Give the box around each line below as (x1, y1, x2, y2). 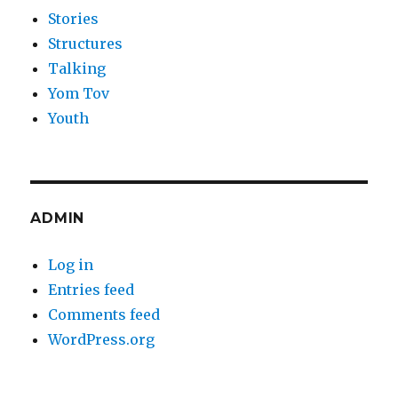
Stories (48, 10, 99, 28)
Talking (48, 60, 107, 78)
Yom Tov (48, 84, 110, 103)
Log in (48, 256, 94, 275)
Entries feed (48, 281, 135, 299)
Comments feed (48, 306, 161, 324)
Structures (48, 35, 123, 53)
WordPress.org (48, 330, 155, 349)
